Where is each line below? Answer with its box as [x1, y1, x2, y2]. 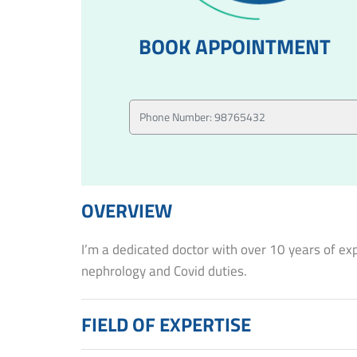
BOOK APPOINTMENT [139, 30, 331, 62]
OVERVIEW [81, 195, 172, 225]
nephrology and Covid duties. [81, 260, 247, 281]
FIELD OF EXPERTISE [81, 309, 251, 339]
